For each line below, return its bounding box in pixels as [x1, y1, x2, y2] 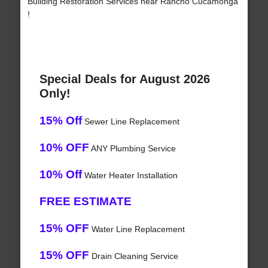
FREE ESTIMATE [39, 195, 132, 208]
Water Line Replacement [89, 224, 185, 234]
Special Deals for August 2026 [39, 72, 210, 86]
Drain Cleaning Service [89, 251, 178, 261]
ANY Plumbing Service [89, 144, 176, 154]
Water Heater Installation [81, 170, 178, 181]
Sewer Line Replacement [81, 117, 179, 127]
